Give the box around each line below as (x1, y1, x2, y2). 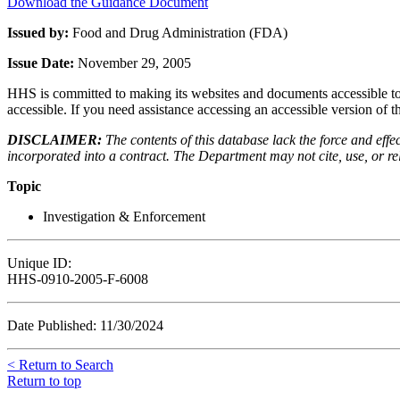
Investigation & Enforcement (43, 208, 205, 224)
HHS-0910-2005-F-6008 (7, 271, 148, 287)
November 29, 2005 (78, 54, 191, 71)
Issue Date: (7, 54, 78, 71)
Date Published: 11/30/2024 (7, 317, 163, 333)
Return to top (7, 372, 81, 388)
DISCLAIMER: (7, 131, 102, 147)
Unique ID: (7, 254, 71, 271)
